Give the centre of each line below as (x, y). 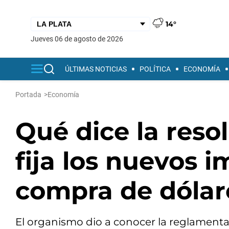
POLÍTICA (155, 69)
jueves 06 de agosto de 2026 (79, 39)
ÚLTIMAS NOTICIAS (96, 69)
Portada (28, 95)
